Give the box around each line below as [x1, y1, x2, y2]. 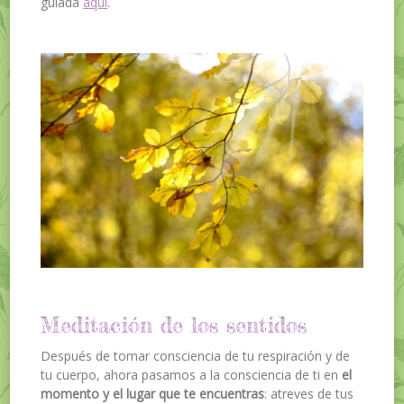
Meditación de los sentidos [41, 312, 308, 339]
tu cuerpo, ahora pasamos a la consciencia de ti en [41, 365, 343, 383]
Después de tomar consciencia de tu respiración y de [41, 346, 351, 364]
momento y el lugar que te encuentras [41, 384, 265, 402]
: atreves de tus [264, 384, 354, 402]
